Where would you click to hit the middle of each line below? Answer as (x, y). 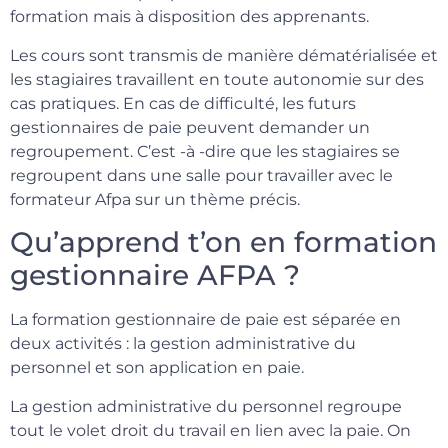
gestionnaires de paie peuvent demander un (190, 127)
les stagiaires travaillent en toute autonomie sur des (217, 79)
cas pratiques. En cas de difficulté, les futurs (183, 103)
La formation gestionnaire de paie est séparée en (205, 320)
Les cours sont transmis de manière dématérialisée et (224, 55)
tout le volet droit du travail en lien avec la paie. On (210, 430)
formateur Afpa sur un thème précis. (155, 199)
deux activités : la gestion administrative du (183, 344)
